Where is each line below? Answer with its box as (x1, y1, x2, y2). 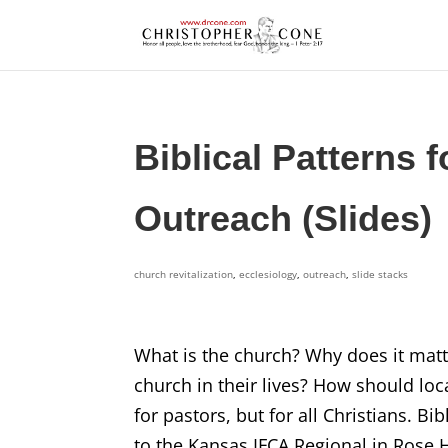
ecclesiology (239, 267, 298, 281)
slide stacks (352, 267, 409, 281)
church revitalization (134, 267, 234, 281)
